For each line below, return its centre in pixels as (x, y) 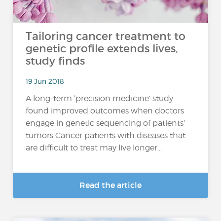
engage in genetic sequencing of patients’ (106, 123)
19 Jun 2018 (45, 81)
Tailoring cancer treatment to (106, 36)
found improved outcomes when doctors (105, 111)
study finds (55, 61)
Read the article (110, 185)
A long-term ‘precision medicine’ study (100, 99)
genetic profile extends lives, (102, 49)
